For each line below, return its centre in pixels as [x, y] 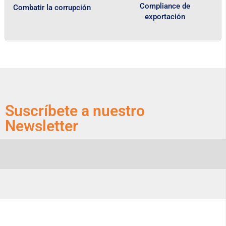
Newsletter [42, 126]
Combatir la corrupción [52, 8]
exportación [165, 17]
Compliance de [165, 6]
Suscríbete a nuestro [75, 111]
